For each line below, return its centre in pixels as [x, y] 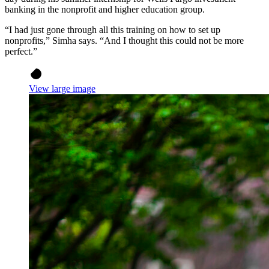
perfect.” [21, 52]
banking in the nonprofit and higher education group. [105, 10]
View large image [62, 89]
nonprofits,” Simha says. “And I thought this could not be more [124, 41]
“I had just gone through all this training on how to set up [113, 30]
